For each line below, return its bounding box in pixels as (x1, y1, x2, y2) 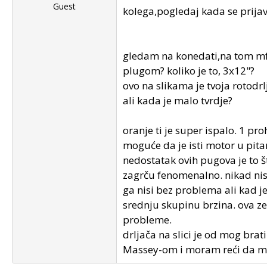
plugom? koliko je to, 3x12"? (123, 64, 254, 77)
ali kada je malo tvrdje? (123, 94, 232, 107)
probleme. (123, 213, 172, 226)
